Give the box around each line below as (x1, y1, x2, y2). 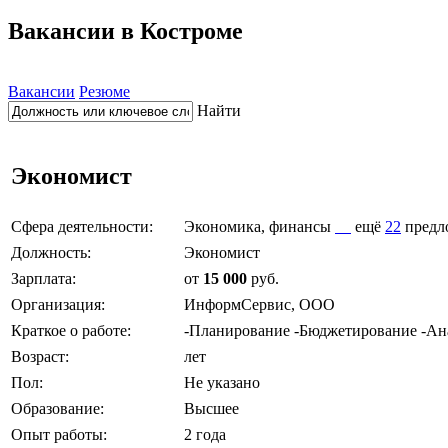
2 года (184, 425, 226, 443)
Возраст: (11, 347, 69, 365)
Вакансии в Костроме (8, 17, 243, 44)
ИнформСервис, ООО (184, 295, 335, 313)
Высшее (184, 399, 239, 417)
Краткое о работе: (11, 321, 131, 339)
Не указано (184, 373, 260, 391)
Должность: (11, 243, 91, 261)
